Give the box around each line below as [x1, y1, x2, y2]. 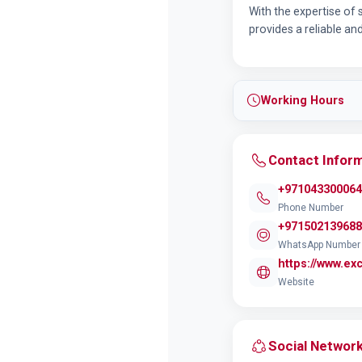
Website [278, 276, 314, 288]
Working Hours [261, 94, 344, 107]
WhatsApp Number [278, 239, 360, 250]
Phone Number [278, 202, 343, 213]
